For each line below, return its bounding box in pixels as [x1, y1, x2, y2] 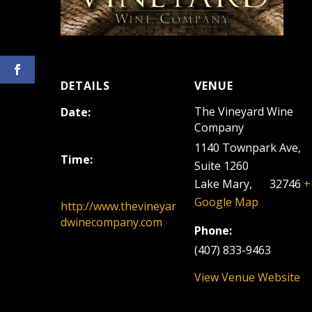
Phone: [194, 223, 233, 238]
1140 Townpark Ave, [194, 140, 302, 155]
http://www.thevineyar [61, 198, 177, 214]
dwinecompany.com [61, 214, 163, 230]
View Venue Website [194, 270, 301, 285]
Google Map [194, 194, 259, 210]
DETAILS [61, 78, 111, 93]
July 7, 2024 [61, 124, 120, 139]
